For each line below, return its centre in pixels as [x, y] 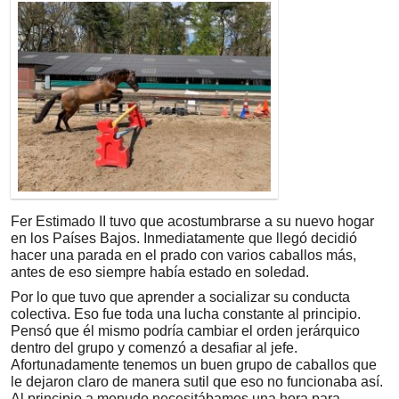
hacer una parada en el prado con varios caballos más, [183, 255]
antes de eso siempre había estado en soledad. [160, 272]
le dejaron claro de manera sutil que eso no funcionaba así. [197, 382]
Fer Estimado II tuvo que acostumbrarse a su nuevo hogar [192, 221]
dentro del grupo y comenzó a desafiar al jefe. [154, 348]
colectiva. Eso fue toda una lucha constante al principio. [186, 314]
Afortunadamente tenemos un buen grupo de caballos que [194, 365]
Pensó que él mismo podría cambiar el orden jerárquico [185, 331]
